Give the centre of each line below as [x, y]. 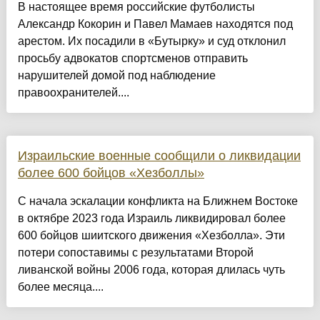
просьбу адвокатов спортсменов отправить [132, 59]
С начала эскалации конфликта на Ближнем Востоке [157, 201]
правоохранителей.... [73, 93]
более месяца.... [60, 287]
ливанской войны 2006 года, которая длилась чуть [151, 270]
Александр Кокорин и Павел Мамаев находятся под [155, 24]
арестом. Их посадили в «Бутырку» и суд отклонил [151, 41]
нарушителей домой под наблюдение [116, 76]
